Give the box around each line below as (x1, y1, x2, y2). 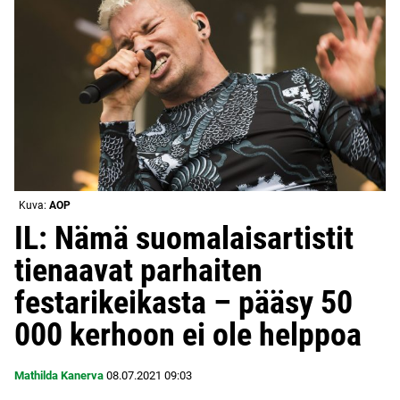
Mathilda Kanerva (14, 368, 104, 382)
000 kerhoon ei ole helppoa (14, 315, 362, 354)
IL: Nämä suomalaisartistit (14, 219, 354, 257)
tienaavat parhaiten (14, 251, 262, 289)
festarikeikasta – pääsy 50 (14, 283, 353, 321)
